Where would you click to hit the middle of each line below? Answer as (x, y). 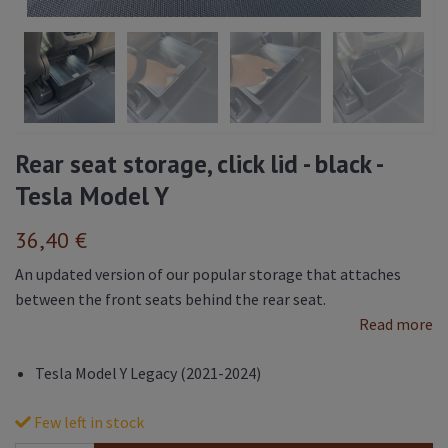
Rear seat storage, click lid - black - (198, 163)
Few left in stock (87, 421)
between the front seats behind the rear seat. (170, 298)
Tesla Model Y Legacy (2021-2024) (148, 372)
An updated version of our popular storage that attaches (208, 273)
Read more (396, 323)
